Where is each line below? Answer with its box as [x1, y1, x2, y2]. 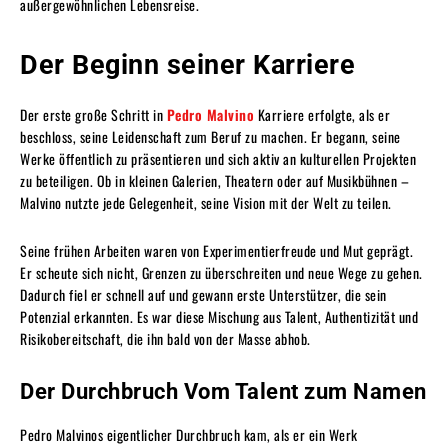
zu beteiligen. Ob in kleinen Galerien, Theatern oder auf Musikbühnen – [20, 169, 409, 191]
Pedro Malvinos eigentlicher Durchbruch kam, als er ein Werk [20, 423, 358, 445]
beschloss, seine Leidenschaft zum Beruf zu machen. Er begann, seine [20, 125, 401, 147]
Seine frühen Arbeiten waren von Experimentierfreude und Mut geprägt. [20, 239, 413, 261]
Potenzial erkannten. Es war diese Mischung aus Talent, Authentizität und [20, 305, 418, 327]
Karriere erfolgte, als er [254, 103, 390, 125]
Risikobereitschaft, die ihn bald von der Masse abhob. [20, 327, 311, 349]
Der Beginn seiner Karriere [20, 48, 355, 81]
